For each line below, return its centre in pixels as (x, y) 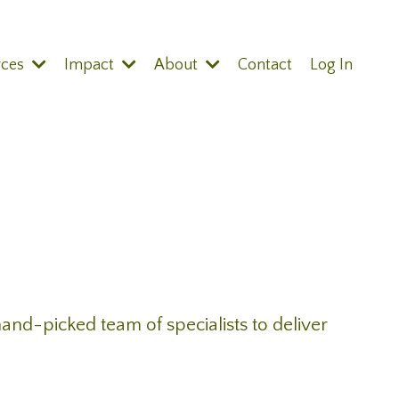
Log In (331, 65)
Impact (91, 65)
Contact (265, 65)
